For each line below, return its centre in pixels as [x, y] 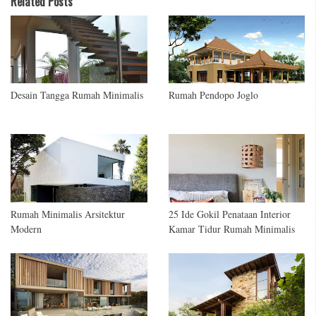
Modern [26, 229]
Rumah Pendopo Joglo [213, 95]
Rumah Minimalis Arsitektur [68, 214]
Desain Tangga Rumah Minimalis [77, 95]
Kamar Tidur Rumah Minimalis [231, 229]
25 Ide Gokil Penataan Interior [229, 214]
